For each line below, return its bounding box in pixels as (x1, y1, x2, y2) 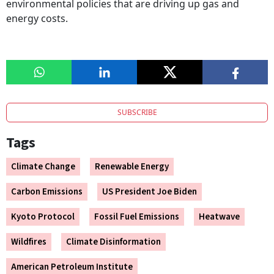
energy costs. (6, 12, 70, 26)
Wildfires (11, 235, 46, 249)
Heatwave (199, 210, 240, 224)
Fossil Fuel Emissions (94, 210, 179, 224)
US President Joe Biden (102, 185, 197, 199)
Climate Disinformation (66, 235, 161, 249)
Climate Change (11, 160, 75, 174)
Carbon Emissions (11, 185, 83, 199)
